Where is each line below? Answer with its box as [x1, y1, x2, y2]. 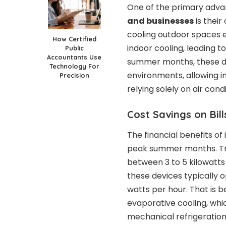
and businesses [127, 15, 194, 27]
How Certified [52, 34, 96, 43]
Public [65, 43, 84, 52]
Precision [59, 71, 89, 79]
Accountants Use [47, 52, 101, 61]
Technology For [49, 62, 99, 70]
